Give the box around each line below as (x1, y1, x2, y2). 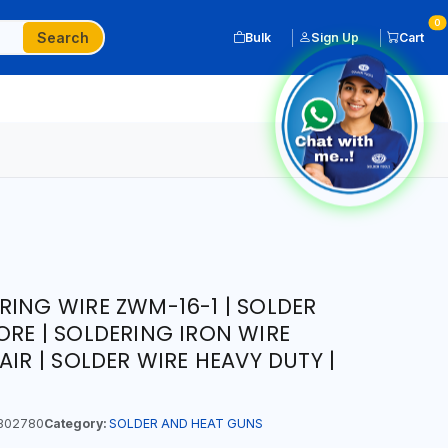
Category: (43, 415, 106, 431)
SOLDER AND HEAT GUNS (108, 415, 263, 431)
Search (37, 29, 89, 46)
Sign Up (310, 29, 359, 45)
